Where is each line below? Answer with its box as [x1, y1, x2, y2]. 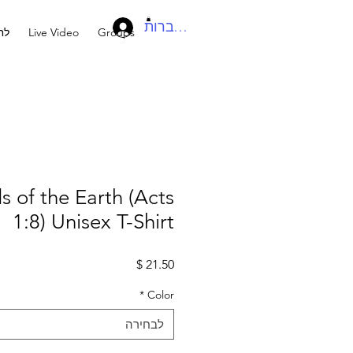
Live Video [28, 25, 79, 39]
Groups [98, 25, 135, 39]
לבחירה [125, 316, 164, 332]
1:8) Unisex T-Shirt [13, 209, 174, 234]
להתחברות [144, 18, 210, 35]
